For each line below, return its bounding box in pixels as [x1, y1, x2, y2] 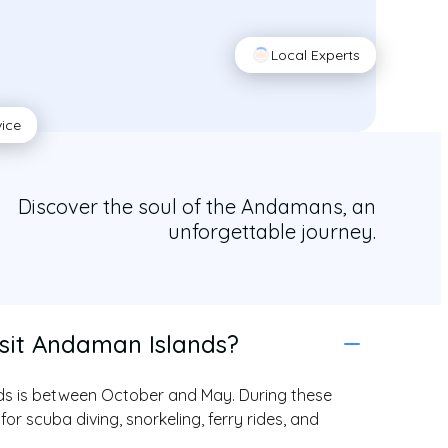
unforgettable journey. [168, 218, 376, 244]
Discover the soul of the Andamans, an [18, 193, 376, 219]
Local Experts [271, 46, 360, 64]
